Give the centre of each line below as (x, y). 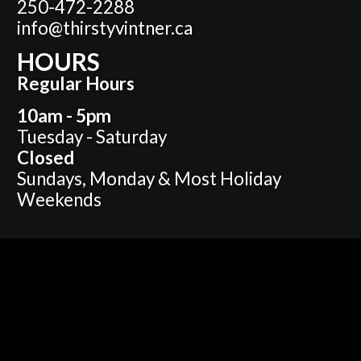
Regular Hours (76, 84)
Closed (46, 158)
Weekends (59, 200)
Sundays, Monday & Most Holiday (149, 179)
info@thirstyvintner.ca (105, 28)
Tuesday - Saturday (92, 137)
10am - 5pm (64, 116)
